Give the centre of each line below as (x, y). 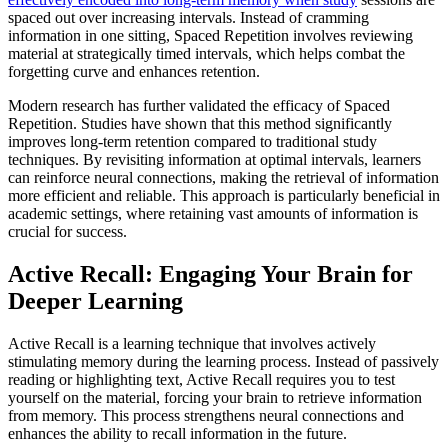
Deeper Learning (95, 300)
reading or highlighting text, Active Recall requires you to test (201, 379)
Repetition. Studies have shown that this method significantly (200, 123)
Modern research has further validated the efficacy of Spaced (199, 105)
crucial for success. (67, 231)
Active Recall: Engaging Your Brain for (210, 273)
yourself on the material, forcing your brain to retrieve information (215, 397)
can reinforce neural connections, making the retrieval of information (223, 177)
